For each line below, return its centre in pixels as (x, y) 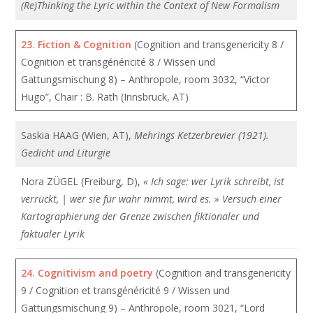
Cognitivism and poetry (96, 273)
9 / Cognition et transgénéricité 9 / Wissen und (126, 290)
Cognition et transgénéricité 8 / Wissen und (118, 62)
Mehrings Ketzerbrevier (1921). (202, 135)
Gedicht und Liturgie (66, 153)
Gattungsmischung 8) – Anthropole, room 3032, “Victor (146, 79)
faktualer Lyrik (53, 234)
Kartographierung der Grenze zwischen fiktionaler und (140, 216)
